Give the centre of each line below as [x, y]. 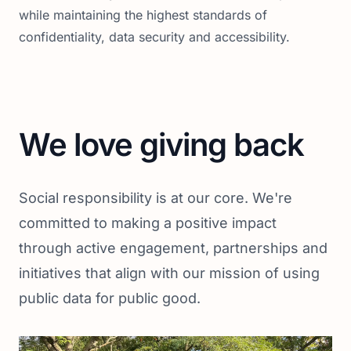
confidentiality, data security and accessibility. [154, 37]
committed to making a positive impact [148, 223]
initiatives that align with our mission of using [169, 273]
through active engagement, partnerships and [173, 248]
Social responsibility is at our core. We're [156, 198]
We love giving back [161, 145]
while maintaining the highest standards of [143, 15]
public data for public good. [110, 298]
